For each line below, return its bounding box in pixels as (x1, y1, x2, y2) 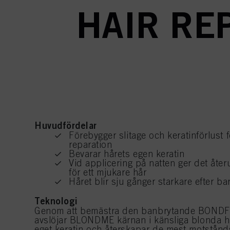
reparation (69, 139, 112, 150)
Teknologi (34, 195, 78, 206)
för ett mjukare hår (69, 166, 147, 178)
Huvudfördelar (34, 119, 98, 131)
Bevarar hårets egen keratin (69, 148, 185, 159)
